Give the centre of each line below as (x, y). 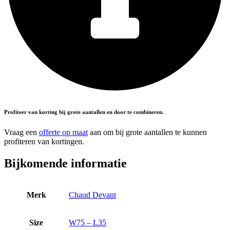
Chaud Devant (92, 195)
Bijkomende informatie (65, 163)
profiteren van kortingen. (44, 142)
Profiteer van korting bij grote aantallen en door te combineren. (84, 112)
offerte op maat (63, 132)
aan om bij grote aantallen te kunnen (147, 132)
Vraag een (22, 132)
